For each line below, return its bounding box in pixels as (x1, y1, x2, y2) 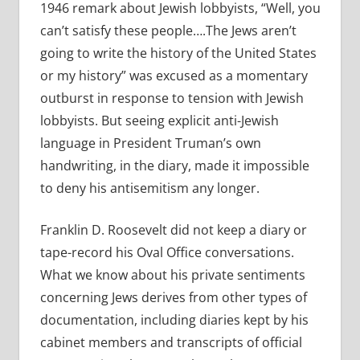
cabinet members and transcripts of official (39, 333, 302, 352)
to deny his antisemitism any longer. (39, 179, 260, 198)
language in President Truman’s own (39, 134, 261, 153)
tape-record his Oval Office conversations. (39, 243, 294, 262)
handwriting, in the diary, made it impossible (39, 157, 309, 175)
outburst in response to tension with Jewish (39, 89, 304, 108)
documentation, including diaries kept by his (39, 311, 309, 329)
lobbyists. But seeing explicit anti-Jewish (39, 112, 279, 130)
